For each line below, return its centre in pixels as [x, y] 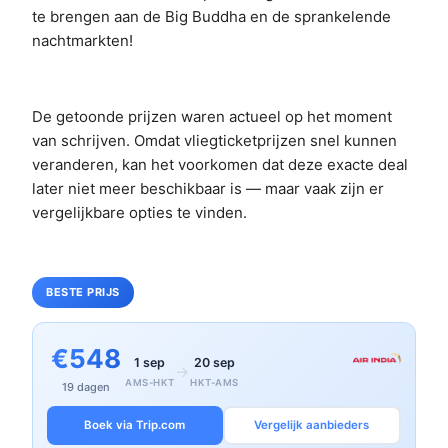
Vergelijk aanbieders [312, 425]
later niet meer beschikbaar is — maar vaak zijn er [208, 188]
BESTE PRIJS [83, 291]
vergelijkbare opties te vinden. [139, 212]
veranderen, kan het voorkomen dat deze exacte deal [220, 164]
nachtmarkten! [82, 40]
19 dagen [86, 386]
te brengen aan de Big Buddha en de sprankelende [211, 16]
